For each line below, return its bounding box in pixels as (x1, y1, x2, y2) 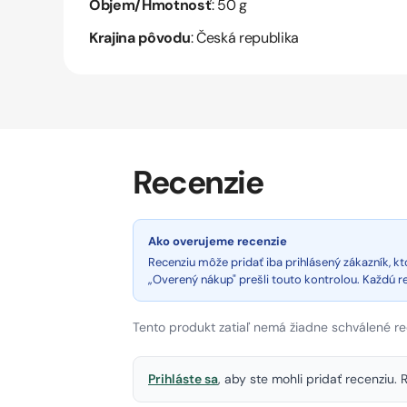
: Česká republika (190, 28, 300, 48)
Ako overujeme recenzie (148, 233, 287, 250)
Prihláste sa (148, 371, 218, 388)
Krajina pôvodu (89, 28, 191, 48)
